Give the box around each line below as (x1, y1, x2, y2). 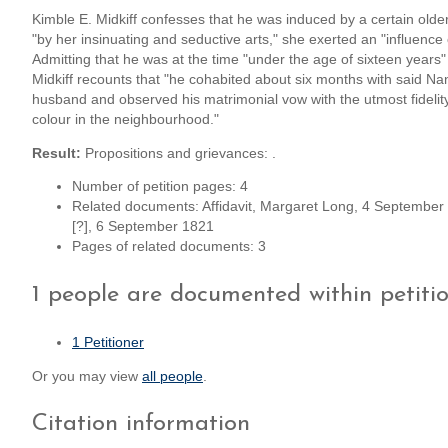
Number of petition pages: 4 (72, 179, 248, 195)
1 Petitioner (72, 334, 144, 350)
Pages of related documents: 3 (72, 239, 266, 255)
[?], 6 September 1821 (72, 219, 214, 235)
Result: (32, 145, 81, 161)
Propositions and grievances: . (81, 145, 276, 161)
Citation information (32, 412, 250, 437)
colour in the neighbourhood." (32, 111, 219, 127)
